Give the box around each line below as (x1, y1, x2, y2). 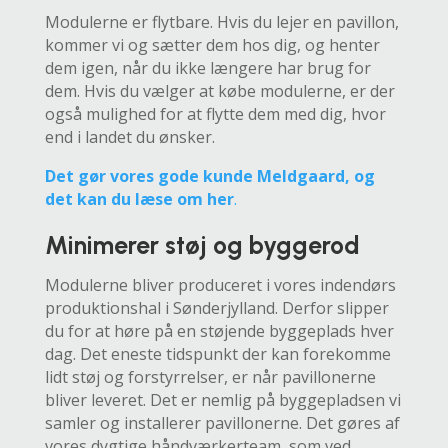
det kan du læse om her (44, 188, 234, 210)
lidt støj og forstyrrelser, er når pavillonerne (44, 366, 376, 388)
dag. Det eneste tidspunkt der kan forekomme (44, 343, 391, 365)
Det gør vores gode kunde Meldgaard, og (44, 165, 375, 187)
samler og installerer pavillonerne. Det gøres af (44, 412, 400, 434)
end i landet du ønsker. (44, 126, 215, 148)
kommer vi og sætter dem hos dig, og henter (44, 34, 380, 56)
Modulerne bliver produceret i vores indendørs (44, 274, 396, 296)
